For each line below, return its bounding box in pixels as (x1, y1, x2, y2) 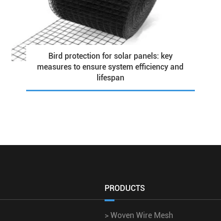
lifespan (96, 73, 124, 83)
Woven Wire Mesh (109, 210, 173, 220)
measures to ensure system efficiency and (37, 62, 184, 72)
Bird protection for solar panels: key (48, 51, 173, 61)
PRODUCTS (105, 183, 145, 193)
